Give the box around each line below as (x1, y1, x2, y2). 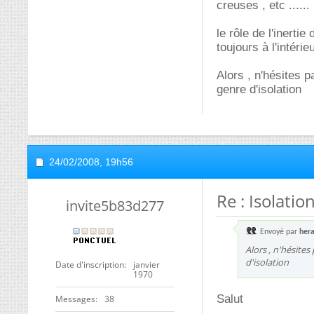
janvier (133, 259, 160, 271)
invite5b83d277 (66, 196, 164, 215)
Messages (55, 293, 95, 305)
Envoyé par (258, 228, 299, 236)
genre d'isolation (217, 83, 301, 96)
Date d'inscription (55, 259, 124, 271)
